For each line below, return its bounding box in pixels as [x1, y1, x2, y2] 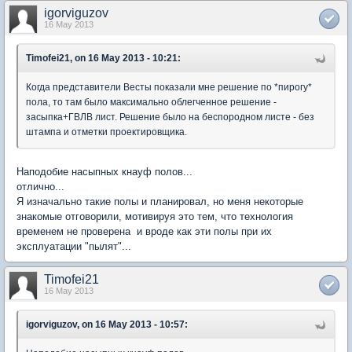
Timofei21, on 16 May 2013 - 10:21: [26, 53, 181, 64]
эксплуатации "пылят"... [16, 240, 131, 252]
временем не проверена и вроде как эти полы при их [16, 225, 272, 237]
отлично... [16, 181, 64, 192]
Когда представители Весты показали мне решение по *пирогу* [26, 82, 312, 93]
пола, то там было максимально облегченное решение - [26, 97, 277, 108]
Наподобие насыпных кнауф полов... [16, 166, 192, 178]
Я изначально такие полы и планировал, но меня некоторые [16, 196, 303, 207]
